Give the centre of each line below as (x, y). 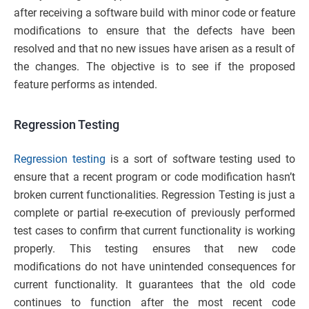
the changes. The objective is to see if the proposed (154, 67)
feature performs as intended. (86, 85)
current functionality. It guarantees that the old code (154, 285)
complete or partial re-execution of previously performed (154, 213)
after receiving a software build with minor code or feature (154, 13)
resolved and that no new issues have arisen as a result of (154, 49)
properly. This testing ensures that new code (154, 249)
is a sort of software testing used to (200, 159)
